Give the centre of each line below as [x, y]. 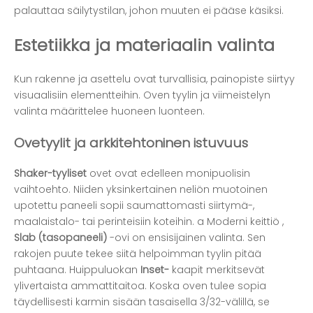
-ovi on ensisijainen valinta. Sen [188, 238]
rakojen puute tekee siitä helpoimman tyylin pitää [138, 254]
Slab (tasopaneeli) [62, 238]
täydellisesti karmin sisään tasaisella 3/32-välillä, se [142, 302]
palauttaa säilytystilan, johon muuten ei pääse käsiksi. [149, 11]
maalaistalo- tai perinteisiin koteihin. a [110, 222]
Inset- [156, 270]
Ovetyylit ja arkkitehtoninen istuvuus [131, 143]
